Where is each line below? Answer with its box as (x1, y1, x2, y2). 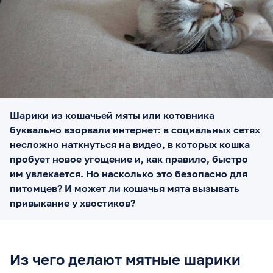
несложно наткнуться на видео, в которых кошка (10, 138, 250, 151)
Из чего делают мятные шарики (10, 250, 241, 268)
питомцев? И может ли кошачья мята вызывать (10, 182, 239, 194)
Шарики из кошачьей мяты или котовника (10, 108, 214, 121)
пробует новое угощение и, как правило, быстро (10, 152, 248, 165)
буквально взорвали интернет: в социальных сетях (10, 123, 260, 136)
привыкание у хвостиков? (10, 196, 135, 209)
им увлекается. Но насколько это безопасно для (10, 167, 247, 180)
